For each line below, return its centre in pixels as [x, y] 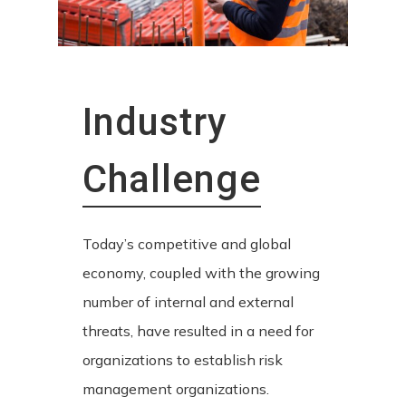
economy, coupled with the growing [201, 273]
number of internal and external [188, 302]
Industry [155, 122]
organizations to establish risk [182, 360]
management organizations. [175, 389]
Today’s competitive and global [186, 244]
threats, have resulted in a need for [198, 331]
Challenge [171, 179]
